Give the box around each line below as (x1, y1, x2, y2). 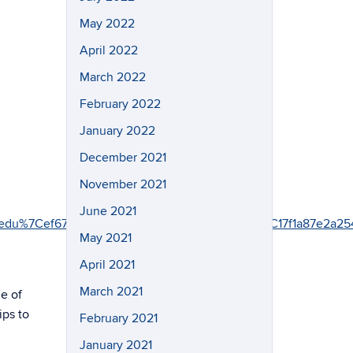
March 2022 (79, 69, 146, 85)
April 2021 (79, 256, 135, 273)
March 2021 (79, 283, 143, 299)
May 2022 (79, 15, 135, 32)
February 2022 (79, 95, 161, 112)
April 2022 (79, 42, 138, 58)
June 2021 (79, 203, 136, 219)
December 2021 (79, 149, 166, 165)
